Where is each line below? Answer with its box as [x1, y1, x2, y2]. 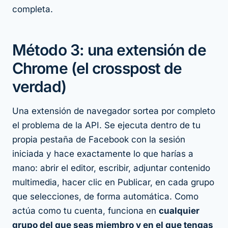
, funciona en [103, 206, 159, 216]
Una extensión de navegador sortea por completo [12, 106, 215, 117]
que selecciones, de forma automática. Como [12, 191, 198, 202]
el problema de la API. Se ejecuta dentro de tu [12, 120, 201, 131]
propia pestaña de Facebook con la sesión [12, 134, 185, 145]
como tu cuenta [38, 206, 103, 216]
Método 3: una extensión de [12, 41, 206, 60]
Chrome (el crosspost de [12, 59, 182, 78]
